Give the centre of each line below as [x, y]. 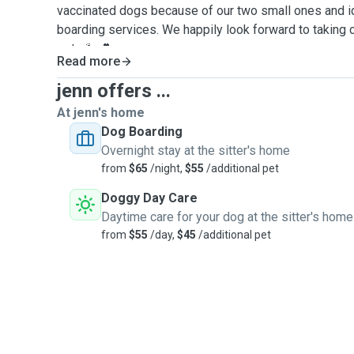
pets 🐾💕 [84, 49]
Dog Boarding [142, 132]
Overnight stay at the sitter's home [196, 151]
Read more [88, 61]
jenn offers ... [114, 91]
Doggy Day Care [149, 198]
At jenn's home [101, 113]
